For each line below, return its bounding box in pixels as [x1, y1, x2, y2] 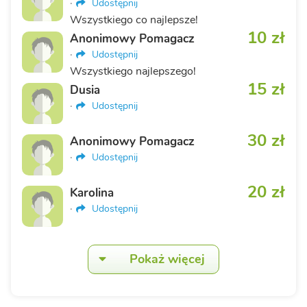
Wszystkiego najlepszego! [70, 63, 196, 79]
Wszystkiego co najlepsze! [70, 12, 198, 27]
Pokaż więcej [130, 250, 205, 267]
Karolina [70, 184, 114, 201]
